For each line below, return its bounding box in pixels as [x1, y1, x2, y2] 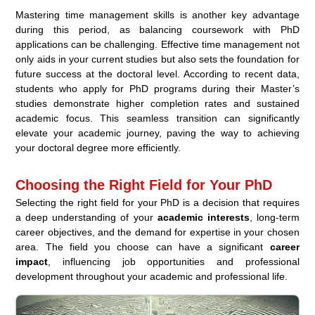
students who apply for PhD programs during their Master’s [15, 82, 300, 94]
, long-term [249, 211, 300, 223]
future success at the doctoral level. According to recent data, [15, 67, 300, 79]
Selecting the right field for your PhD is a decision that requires [15, 196, 300, 208]
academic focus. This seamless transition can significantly [15, 112, 300, 124]
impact [15, 255, 49, 267]
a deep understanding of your [15, 211, 157, 223]
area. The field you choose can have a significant [15, 240, 270, 252]
